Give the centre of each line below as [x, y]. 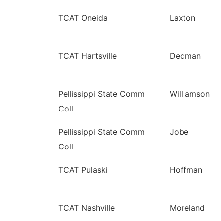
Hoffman [186, 170]
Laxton [183, 18]
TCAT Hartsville [88, 56]
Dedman [185, 56]
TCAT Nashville [87, 208]
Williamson [190, 94]
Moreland [187, 208]
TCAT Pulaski [83, 170]
